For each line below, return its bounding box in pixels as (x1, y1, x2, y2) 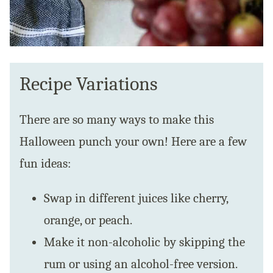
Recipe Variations (19, 73, 158, 96)
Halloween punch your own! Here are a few (19, 134, 247, 149)
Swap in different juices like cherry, (44, 191, 228, 206)
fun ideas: (19, 156, 71, 171)
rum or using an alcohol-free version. (44, 257, 238, 272)
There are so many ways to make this (19, 112, 214, 127)
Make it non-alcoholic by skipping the (44, 235, 245, 250)
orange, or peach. (44, 213, 132, 228)
